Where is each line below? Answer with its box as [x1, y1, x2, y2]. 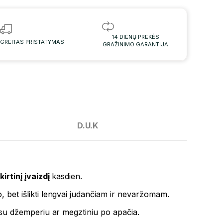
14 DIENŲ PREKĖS [111, 33, 159, 41]
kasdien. [49, 171, 83, 182]
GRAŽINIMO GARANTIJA [103, 41, 169, 48]
